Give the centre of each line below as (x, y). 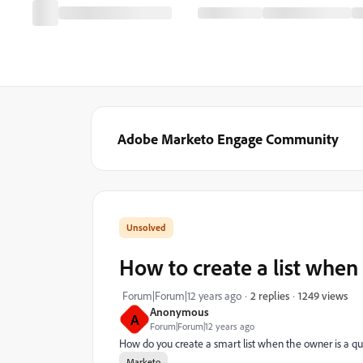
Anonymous (179, 312)
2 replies (270, 295)
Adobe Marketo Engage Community (228, 139)
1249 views (323, 295)
